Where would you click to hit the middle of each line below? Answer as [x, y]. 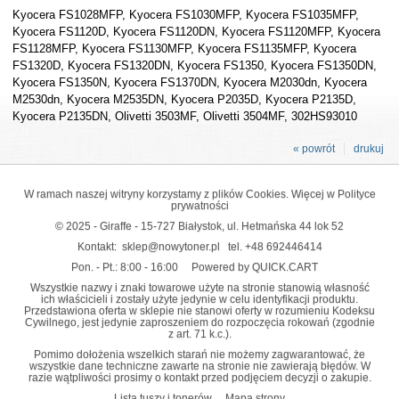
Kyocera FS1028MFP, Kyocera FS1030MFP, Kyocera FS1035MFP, [185, 15]
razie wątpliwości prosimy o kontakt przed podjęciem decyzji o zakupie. [199, 377]
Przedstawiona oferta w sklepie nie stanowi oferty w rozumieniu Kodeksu [199, 310]
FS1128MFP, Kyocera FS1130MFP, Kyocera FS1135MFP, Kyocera [184, 49]
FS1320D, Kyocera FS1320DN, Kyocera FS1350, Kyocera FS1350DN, [194, 65]
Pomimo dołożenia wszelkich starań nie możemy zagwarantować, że [199, 354]
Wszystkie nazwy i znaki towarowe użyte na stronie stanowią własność [199, 287]
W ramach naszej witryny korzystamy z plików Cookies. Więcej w [180, 194]
